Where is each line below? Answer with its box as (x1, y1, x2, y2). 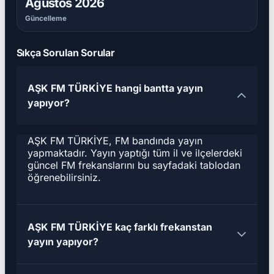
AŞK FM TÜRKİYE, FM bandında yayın (27, 135, 202, 147)
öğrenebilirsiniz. (27, 171, 101, 184)
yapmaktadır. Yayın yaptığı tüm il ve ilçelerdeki (27, 147, 242, 160)
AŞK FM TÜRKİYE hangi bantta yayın (27, 82, 203, 95)
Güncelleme (25, 13, 67, 23)
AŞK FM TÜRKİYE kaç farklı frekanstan (27, 221, 212, 234)
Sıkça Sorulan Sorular (16, 46, 115, 59)
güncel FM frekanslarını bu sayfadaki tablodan (27, 159, 240, 172)
